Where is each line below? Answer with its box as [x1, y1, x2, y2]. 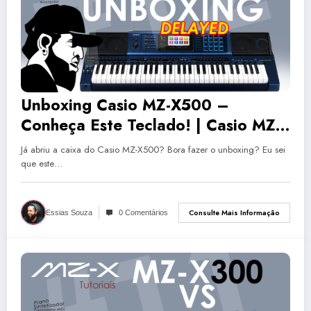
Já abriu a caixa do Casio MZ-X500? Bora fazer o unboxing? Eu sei [21, 143, 285, 157]
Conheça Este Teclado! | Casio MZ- [21, 114, 280, 137]
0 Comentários [119, 208, 168, 217]
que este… [21, 157, 62, 171]
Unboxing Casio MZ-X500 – [21, 94, 229, 117]
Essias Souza [46, 208, 92, 217]
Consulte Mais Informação [189, 207, 280, 218]
